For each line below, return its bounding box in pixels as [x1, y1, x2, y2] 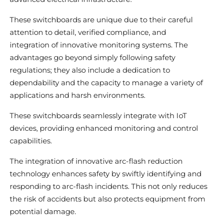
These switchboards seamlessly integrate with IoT [10, 111, 187, 121]
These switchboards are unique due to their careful [10, 15, 193, 25]
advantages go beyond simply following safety [10, 53, 175, 62]
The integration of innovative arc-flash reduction [10, 156, 183, 166]
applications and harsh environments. [10, 91, 147, 100]
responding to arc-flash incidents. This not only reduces [10, 182, 207, 191]
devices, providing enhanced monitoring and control [10, 124, 198, 133]
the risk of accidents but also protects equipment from [10, 194, 205, 204]
